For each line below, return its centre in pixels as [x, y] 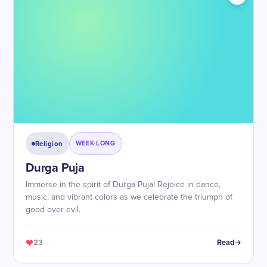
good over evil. [53, 210]
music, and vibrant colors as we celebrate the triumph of [129, 197]
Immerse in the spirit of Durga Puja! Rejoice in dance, [123, 185]
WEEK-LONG [95, 143]
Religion [49, 144]
